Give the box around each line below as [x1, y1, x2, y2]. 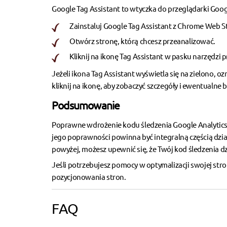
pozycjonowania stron [52, 172, 124, 181]
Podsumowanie [52, 98, 120, 111]
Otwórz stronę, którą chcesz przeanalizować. [69, 36, 215, 46]
